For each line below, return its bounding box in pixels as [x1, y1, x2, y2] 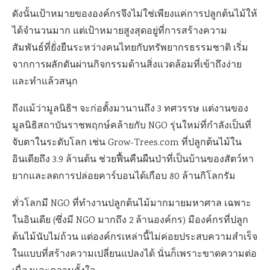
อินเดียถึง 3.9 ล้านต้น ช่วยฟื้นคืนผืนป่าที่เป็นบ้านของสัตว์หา [12, 152, 254, 167]
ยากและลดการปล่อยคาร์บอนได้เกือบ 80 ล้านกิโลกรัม [12, 169, 236, 184]
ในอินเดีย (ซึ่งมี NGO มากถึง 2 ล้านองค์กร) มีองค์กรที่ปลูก [12, 213, 248, 228]
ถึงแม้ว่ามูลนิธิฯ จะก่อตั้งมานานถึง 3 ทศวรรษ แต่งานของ [12, 102, 248, 116]
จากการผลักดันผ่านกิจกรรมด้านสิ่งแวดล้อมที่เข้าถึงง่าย [12, 58, 242, 72]
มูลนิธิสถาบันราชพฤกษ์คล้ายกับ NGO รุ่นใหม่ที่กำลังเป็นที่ [12, 119, 251, 133]
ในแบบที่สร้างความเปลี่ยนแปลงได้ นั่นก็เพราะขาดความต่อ [12, 247, 257, 262]
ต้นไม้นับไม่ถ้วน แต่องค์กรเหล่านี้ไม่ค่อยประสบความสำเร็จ [12, 230, 257, 245]
